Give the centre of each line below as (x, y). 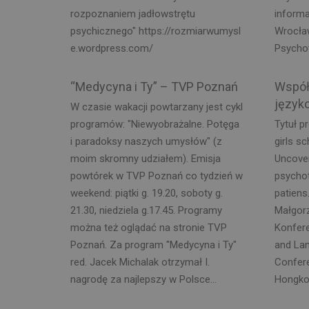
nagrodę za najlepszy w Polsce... (143, 279)
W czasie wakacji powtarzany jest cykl (157, 107)
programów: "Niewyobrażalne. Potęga (155, 124)
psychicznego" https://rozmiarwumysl (156, 31)
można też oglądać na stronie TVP (149, 227)
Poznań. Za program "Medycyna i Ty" (153, 245)
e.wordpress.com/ (112, 48)
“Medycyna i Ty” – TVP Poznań (154, 87)
